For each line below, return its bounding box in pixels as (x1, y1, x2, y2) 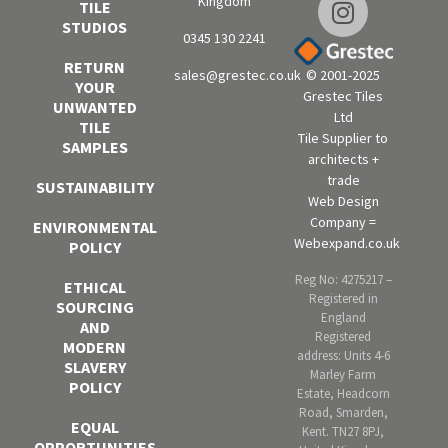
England (320, 309, 366, 327)
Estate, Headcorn (296, 385, 390, 403)
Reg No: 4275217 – (294, 271, 392, 289)
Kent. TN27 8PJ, (302, 423, 385, 441)
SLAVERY (63, 357, 126, 377)
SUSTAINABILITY (35, 177, 154, 197)
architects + (307, 150, 379, 169)
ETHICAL (63, 277, 126, 297)
